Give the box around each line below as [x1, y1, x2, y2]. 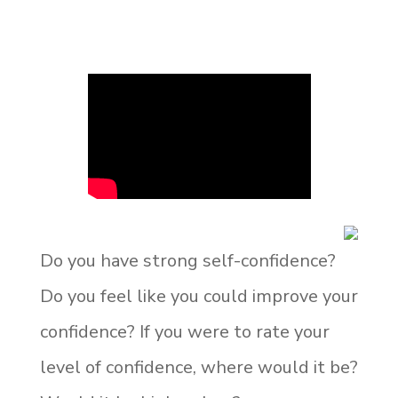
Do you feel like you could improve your [39, 284, 358, 309]
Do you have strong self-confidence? [39, 249, 336, 274]
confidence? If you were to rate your [39, 320, 330, 345]
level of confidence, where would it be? [39, 355, 358, 380]
